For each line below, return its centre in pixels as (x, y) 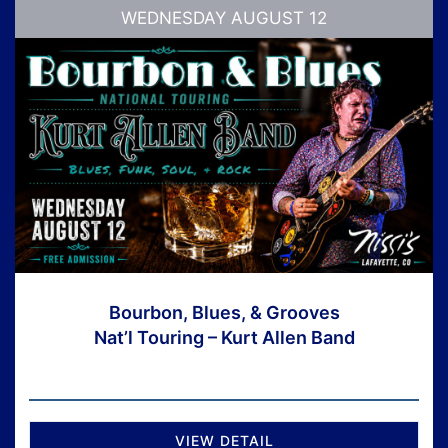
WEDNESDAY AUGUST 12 (224, 17)
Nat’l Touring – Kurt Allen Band (224, 337)
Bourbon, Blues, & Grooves (224, 312)
